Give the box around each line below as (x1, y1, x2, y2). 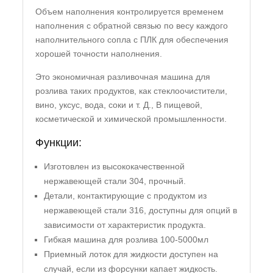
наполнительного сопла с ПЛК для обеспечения (35, 35, 229, 45)
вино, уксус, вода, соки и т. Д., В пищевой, (35, 100, 203, 110)
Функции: (35, 136, 82, 149)
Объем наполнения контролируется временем (35, 7, 224, 17)
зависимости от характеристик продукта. (44, 220, 207, 230)
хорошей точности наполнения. (35, 49, 163, 59)
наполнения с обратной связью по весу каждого (35, 21, 229, 31)
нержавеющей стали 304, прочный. (44, 176, 186, 186)
